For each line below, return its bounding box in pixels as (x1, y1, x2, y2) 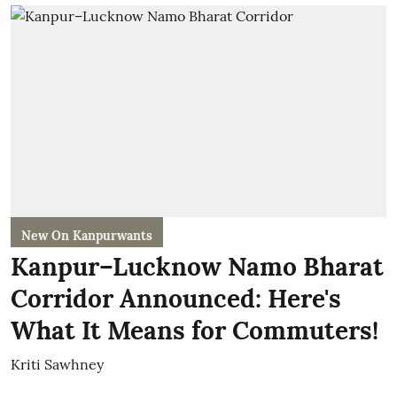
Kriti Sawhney (11, 354, 104, 373)
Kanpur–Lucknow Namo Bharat (11, 250, 384, 283)
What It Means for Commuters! (11, 314, 378, 346)
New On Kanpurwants (21, 227, 152, 244)
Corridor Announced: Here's (11, 282, 341, 315)
